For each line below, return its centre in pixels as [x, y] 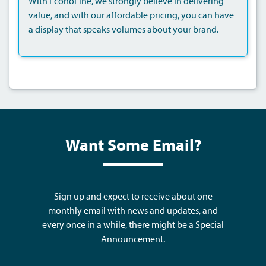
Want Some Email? [133, 146]
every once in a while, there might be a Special [133, 225]
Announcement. [133, 240]
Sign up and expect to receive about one [133, 197]
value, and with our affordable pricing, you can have [131, 16]
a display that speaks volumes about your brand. [123, 30]
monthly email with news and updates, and [133, 211]
